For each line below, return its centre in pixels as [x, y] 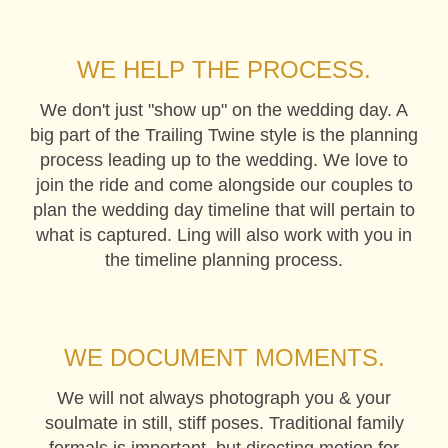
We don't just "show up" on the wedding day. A [224, 109]
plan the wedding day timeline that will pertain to [224, 209]
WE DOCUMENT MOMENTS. [224, 357]
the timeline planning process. [224, 259]
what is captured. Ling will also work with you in [224, 234]
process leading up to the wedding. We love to [224, 159]
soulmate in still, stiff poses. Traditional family [224, 422]
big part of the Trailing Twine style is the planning [224, 134]
